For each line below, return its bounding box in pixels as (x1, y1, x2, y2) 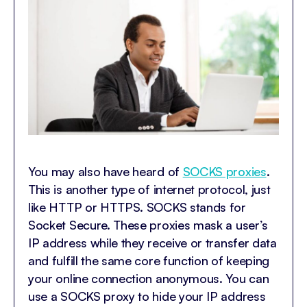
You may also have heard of (28, 163, 183, 179)
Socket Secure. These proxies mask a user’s (28, 217, 268, 232)
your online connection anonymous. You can (28, 270, 269, 286)
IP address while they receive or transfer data (28, 234, 277, 250)
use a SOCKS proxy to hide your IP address (28, 288, 266, 304)
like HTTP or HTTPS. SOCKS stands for (28, 199, 246, 214)
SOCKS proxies (182, 163, 267, 179)
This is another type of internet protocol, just (28, 181, 271, 197)
